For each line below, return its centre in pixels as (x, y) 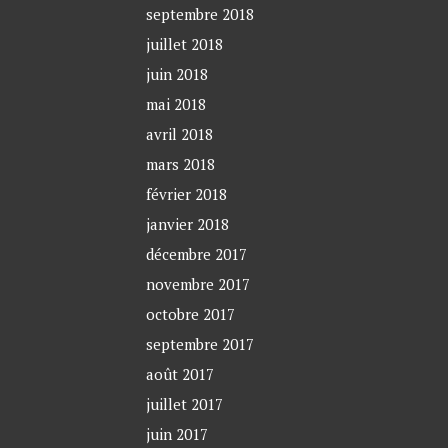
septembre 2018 (200, 14)
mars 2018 (181, 164)
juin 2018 (177, 74)
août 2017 (180, 374)
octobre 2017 (191, 314)
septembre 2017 (200, 344)
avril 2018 (180, 134)
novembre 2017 (198, 284)
